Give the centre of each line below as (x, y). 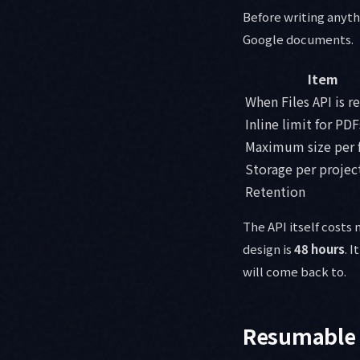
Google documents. (298, 39)
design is (268, 248)
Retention (275, 191)
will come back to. (295, 271)
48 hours (319, 248)
